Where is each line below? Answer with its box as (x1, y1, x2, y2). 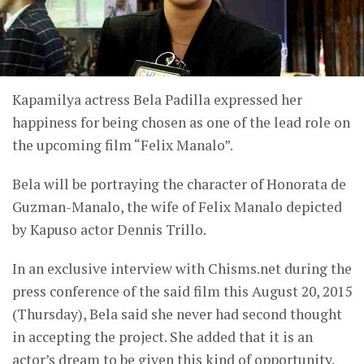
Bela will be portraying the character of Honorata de (12, 175, 346, 193)
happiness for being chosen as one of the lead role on (12, 113, 350, 132)
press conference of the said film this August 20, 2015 (12, 282, 352, 301)
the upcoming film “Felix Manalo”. (12, 136, 233, 154)
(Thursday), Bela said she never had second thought (12, 305, 342, 323)
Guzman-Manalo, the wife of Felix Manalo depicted (12, 197, 342, 216)
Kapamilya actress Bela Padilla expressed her (12, 90, 302, 109)
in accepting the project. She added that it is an (12, 327, 313, 346)
